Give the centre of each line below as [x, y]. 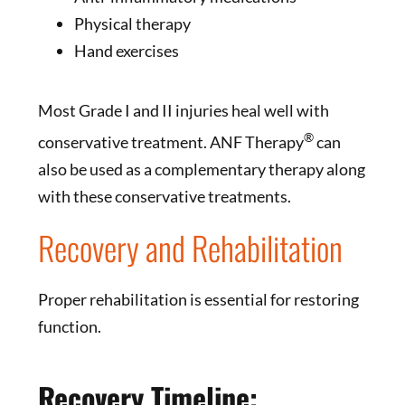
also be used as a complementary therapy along [201, 169]
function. [69, 326]
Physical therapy [132, 23]
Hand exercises [126, 50]
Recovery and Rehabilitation [190, 247]
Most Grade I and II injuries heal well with [183, 110]
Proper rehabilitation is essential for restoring [198, 299]
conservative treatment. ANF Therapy [170, 141]
